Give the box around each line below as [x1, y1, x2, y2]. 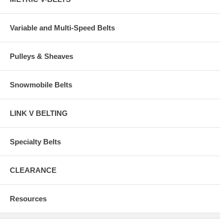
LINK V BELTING [10, 109, 68, 117]
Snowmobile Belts [10, 80, 72, 89]
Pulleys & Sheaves [10, 52, 73, 60]
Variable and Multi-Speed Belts [10, 23, 115, 32]
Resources [10, 194, 47, 203]
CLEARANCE [10, 165, 56, 174]
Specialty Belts [10, 137, 61, 146]
